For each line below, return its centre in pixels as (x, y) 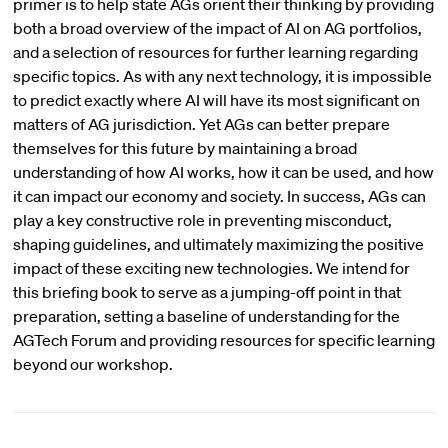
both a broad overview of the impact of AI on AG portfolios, (217, 28)
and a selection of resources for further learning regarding (215, 52)
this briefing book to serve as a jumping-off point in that (206, 292)
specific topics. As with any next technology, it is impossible (222, 76)
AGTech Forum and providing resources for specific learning (223, 340)
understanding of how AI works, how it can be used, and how (223, 172)
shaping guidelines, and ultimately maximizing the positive (218, 244)
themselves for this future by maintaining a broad (184, 148)
